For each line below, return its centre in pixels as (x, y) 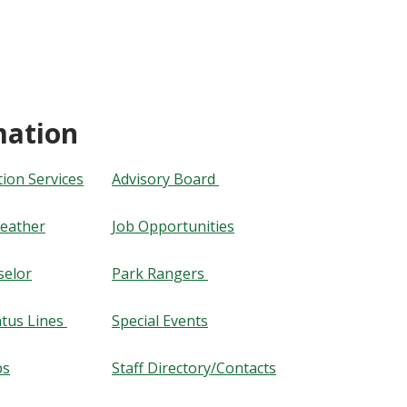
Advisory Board (165, 179)
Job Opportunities (173, 227)
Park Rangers (160, 274)
